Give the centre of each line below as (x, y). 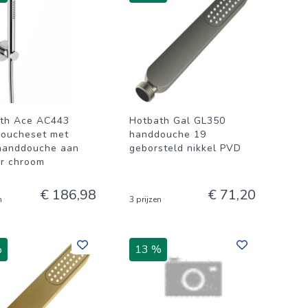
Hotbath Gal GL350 (177, 121)
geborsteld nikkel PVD (185, 148)
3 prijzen (145, 199)
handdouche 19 (168, 134)
